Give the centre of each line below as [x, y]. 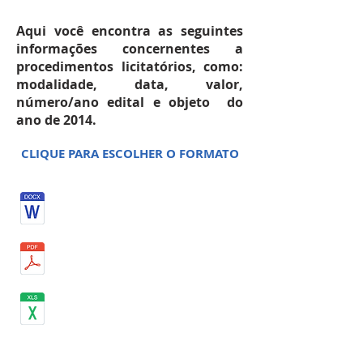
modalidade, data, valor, [130, 84]
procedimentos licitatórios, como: [130, 66]
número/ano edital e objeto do [130, 102]
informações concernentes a [130, 49]
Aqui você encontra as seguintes [130, 31]
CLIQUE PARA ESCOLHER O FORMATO [130, 154]
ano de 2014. [56, 120]
